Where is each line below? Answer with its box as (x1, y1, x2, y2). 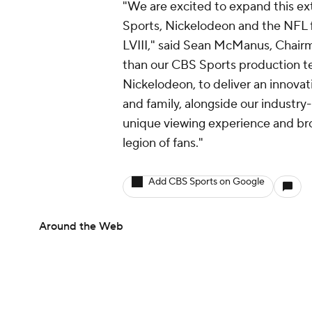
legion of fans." (123, 134, 203, 151)
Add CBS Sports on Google (148, 175, 265, 188)
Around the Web (39, 219, 123, 233)
